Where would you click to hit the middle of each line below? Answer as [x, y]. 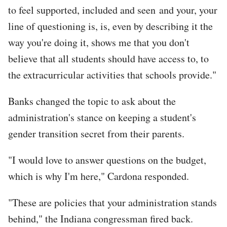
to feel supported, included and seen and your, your [113, 10]
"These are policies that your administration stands [112, 202]
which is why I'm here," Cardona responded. [99, 176]
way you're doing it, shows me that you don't [99, 42]
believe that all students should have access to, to [108, 58]
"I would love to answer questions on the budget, [107, 160]
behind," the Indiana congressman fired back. [101, 218]
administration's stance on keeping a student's [102, 117]
